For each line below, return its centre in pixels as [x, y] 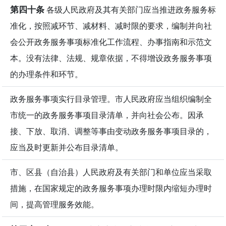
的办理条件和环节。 [46, 74]
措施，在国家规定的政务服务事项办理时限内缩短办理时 [111, 188]
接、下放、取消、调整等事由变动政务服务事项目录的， [111, 131]
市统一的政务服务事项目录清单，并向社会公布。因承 [107, 115]
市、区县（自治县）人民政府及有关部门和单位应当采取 [111, 172]
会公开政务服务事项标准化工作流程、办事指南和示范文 [111, 42]
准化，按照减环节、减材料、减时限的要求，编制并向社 [111, 25]
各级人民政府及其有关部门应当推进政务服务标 [130, 9]
